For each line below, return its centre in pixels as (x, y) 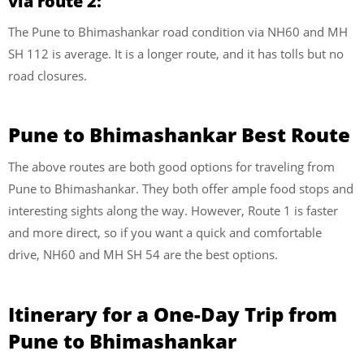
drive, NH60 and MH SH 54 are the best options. (143, 255)
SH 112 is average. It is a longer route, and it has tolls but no (176, 53)
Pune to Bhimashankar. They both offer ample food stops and (181, 189)
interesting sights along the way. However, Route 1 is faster (173, 211)
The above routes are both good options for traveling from (171, 167)
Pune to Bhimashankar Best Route (179, 135)
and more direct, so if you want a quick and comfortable (165, 233)
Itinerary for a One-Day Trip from (173, 314)
